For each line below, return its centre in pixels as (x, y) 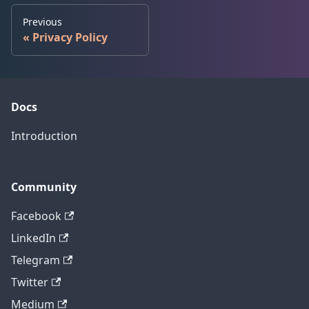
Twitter (30, 282)
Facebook (36, 216)
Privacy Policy (70, 38)
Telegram (36, 260)
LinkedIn (33, 238)
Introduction (44, 136)
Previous (42, 22)
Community (44, 187)
